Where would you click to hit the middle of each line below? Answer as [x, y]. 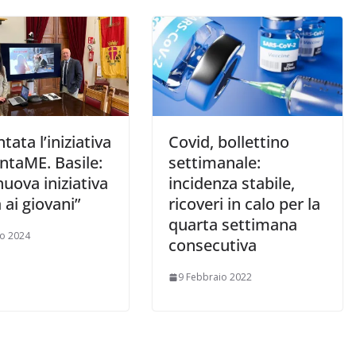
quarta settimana [233, 225]
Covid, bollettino [229, 142]
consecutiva [213, 246]
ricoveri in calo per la [244, 204]
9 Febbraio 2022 [215, 277]
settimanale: [215, 163]
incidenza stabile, [232, 184]
